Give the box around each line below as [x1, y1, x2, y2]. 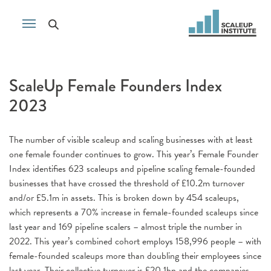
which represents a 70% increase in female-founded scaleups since [9, 205, 258, 220]
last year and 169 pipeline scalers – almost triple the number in [9, 220, 242, 234]
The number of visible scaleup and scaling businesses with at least [9, 132, 252, 147]
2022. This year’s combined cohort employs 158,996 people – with [9, 234, 261, 249]
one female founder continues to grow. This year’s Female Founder [9, 147, 258, 162]
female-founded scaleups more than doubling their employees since [9, 249, 261, 263]
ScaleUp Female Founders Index [9, 73, 222, 98]
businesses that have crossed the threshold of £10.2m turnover [9, 176, 244, 191]
